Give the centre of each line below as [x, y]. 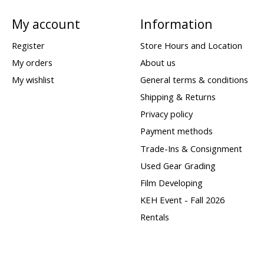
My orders [32, 62]
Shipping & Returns [178, 97]
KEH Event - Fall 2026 [182, 200]
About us [158, 62]
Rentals [154, 217]
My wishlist [33, 79]
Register [28, 45]
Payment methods [176, 131]
